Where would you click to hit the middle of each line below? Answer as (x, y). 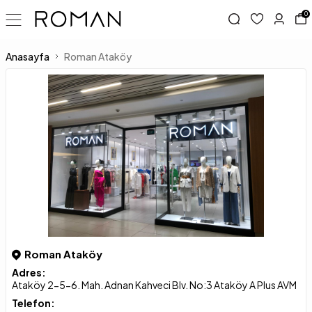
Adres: (29, 272)
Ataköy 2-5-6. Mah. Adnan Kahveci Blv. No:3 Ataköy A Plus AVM (154, 284)
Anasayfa (28, 56)
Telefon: (33, 303)
